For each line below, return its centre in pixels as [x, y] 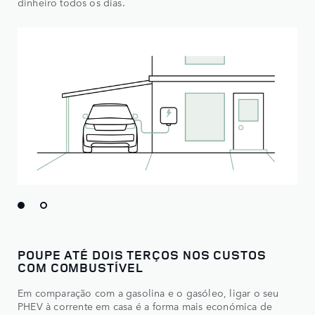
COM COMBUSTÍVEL [81, 267]
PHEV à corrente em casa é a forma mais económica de [145, 306]
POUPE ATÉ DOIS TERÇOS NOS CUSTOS [142, 254]
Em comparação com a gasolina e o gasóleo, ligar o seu [148, 292]
